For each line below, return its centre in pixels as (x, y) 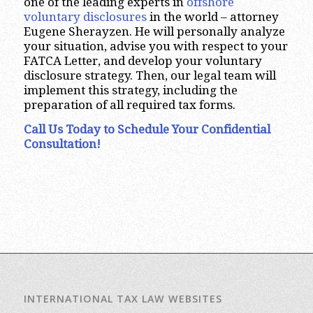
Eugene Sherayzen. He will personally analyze (154, 31)
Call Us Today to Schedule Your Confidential (147, 130)
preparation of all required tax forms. (129, 104)
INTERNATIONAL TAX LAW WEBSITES (123, 298)
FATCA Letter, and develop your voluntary (143, 60)
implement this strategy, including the (130, 90)
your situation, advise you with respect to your (155, 46)
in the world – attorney (212, 16)
